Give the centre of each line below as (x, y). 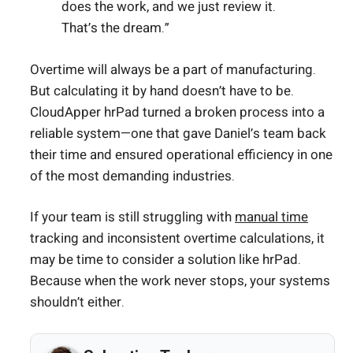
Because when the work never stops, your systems (180, 281)
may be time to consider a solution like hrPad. (165, 260)
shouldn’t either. (77, 303)
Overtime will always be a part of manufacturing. (173, 69)
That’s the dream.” (115, 28)
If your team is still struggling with (132, 217)
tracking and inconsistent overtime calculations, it (177, 239)
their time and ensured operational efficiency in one (181, 154)
